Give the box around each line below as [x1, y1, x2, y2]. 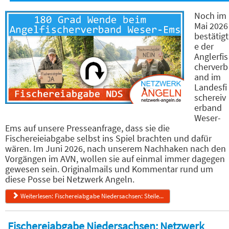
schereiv [194, 91, 226, 103]
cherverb [194, 60, 228, 73]
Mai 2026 [194, 19, 228, 32]
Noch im [194, 9, 226, 21]
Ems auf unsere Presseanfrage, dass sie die [5, 122, 170, 134]
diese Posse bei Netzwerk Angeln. [5, 173, 134, 185]
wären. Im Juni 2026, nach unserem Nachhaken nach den [5, 142, 226, 154]
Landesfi [194, 81, 227, 93]
